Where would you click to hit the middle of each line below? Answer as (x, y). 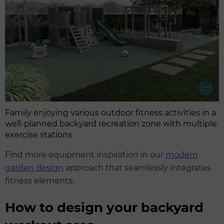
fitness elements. (39, 180)
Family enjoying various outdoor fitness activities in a (110, 112)
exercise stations (38, 134)
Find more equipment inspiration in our (85, 154)
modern (182, 154)
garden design (34, 167)
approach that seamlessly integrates (137, 167)
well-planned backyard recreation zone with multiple (111, 123)
